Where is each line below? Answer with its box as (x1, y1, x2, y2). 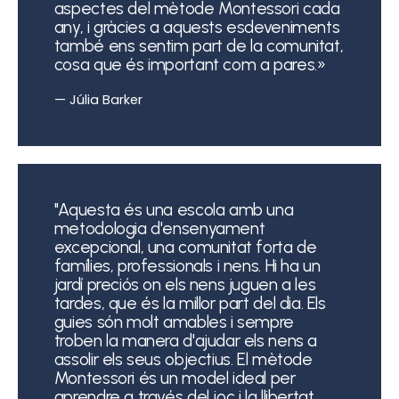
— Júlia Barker (53, 91, 142, 110)
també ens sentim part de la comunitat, (53, 35, 344, 56)
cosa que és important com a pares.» (53, 53, 326, 75)
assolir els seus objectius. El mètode (53, 348, 313, 370)
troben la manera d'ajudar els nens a (53, 330, 318, 351)
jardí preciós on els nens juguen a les (53, 273, 316, 295)
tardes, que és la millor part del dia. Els (53, 292, 326, 313)
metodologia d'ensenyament (53, 217, 265, 239)
